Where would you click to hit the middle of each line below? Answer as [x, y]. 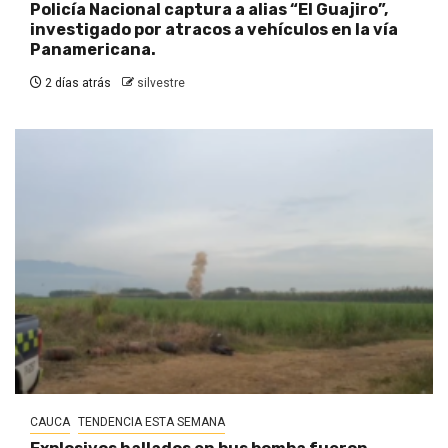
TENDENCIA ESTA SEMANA [151, 421]
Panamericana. [93, 49]
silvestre [161, 82]
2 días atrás [76, 82]
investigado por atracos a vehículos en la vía [214, 29]
